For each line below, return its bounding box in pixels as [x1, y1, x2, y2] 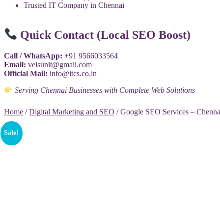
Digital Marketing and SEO [29, 108, 114, 116]
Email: [4, 60, 26, 69]
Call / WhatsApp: [4, 52, 62, 60]
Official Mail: [4, 69, 48, 78]
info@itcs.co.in [50, 69, 97, 78]
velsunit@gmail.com [28, 60, 92, 69]
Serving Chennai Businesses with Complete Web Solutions [15, 86, 195, 95]
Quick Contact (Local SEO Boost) [17, 28, 191, 42]
